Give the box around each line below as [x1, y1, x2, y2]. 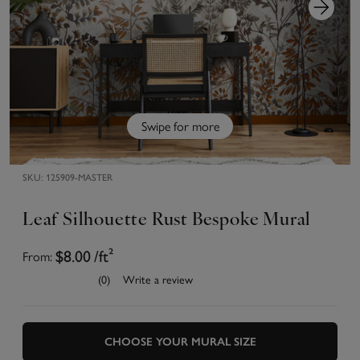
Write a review [123, 271, 193, 287]
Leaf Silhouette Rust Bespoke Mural [22, 211, 312, 230]
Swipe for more [141, 117, 219, 135]
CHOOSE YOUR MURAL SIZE [104, 335, 256, 349]
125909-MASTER [46, 172, 112, 183]
